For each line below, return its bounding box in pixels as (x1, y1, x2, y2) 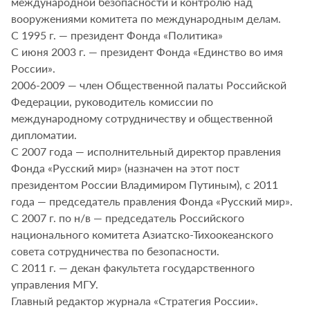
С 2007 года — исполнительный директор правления (11, 145, 281, 158)
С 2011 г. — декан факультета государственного (11, 261, 255, 274)
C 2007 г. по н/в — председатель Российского (11, 211, 244, 224)
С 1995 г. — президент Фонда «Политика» (11, 28, 223, 42)
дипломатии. (11, 128, 77, 141)
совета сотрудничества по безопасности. (11, 244, 219, 257)
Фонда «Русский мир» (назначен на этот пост (11, 161, 239, 174)
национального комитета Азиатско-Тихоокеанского (11, 228, 273, 241)
